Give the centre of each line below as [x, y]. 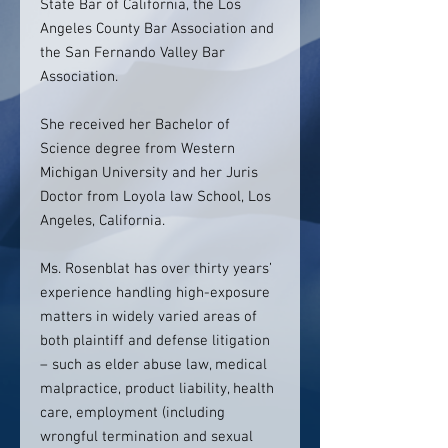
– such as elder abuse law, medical [153, 365]
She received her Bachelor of [135, 125]
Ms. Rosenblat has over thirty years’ [156, 269]
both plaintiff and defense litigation [155, 341]
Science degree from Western [137, 149]
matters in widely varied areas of [148, 317]
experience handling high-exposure [155, 293]
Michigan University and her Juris [149, 173]
